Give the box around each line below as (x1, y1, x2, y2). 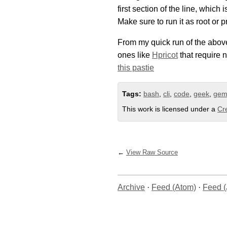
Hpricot (152, 50, 178, 59)
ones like (118, 50, 152, 59)
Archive (118, 183, 145, 192)
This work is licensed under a (122, 105, 217, 113)
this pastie (118, 63, 154, 72)
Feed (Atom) (152, 183, 196, 192)
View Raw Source (126, 148, 178, 157)
